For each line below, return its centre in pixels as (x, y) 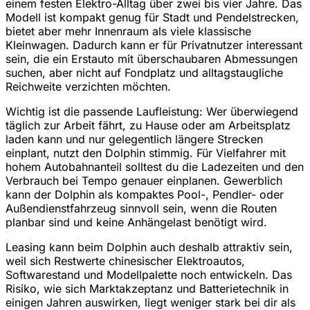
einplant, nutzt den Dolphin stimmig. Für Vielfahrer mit (146, 153)
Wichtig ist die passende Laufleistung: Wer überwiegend (152, 111)
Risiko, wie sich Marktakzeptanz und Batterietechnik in (147, 288)
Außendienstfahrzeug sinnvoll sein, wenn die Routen (141, 208)
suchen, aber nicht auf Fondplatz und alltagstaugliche (144, 72)
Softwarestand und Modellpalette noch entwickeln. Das (149, 274)
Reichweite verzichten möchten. (88, 86)
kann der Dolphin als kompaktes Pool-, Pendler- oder (145, 194)
